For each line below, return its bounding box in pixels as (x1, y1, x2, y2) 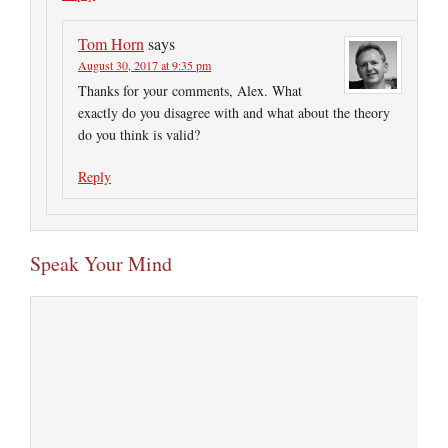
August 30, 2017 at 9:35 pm (78, 57, 211, 73)
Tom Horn (78, 33, 144, 54)
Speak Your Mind (30, 250, 172, 277)
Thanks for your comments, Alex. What (78, 81, 302, 100)
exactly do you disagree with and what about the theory (78, 103, 390, 122)
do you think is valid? (78, 125, 200, 144)
